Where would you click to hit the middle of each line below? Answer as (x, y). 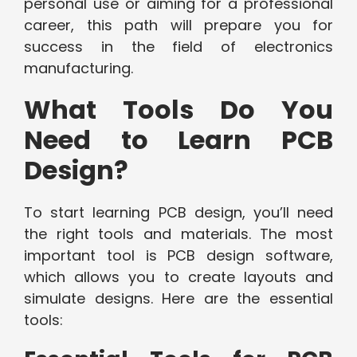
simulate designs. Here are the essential (178, 299)
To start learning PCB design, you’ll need (178, 213)
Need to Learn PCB (178, 140)
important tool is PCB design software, (178, 256)
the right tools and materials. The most (178, 234)
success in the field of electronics (178, 47)
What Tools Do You (178, 110)
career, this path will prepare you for (178, 25)
